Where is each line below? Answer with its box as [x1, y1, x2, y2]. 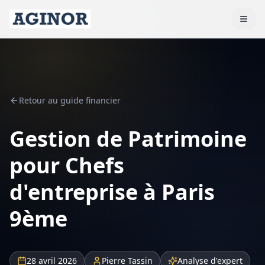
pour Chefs [9, 151, 124, 180]
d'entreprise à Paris [9, 177, 215, 206]
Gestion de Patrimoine [9, 124, 247, 153]
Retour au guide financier [19, 95, 121, 106]
